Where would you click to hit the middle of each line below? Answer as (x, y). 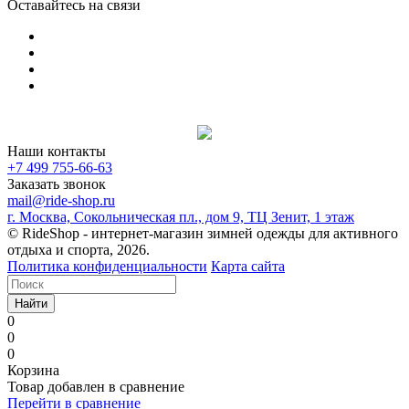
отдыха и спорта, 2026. (79, 249)
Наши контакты (57, 151)
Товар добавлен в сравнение (96, 386)
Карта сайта (248, 266)
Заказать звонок (57, 184)
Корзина (33, 370)
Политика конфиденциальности (107, 266)
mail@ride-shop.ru (61, 200)
